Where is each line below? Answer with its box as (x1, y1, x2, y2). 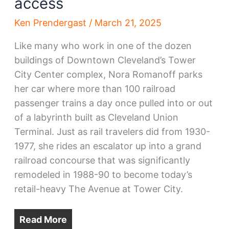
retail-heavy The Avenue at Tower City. (14, 184, 183, 195)
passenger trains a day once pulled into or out (14, 98, 213, 109)
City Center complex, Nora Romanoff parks (14, 69, 202, 80)
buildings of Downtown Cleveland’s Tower (14, 55, 196, 66)
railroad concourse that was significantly (14, 155, 190, 166)
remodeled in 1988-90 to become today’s (14, 169, 192, 180)
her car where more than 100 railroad (14, 83, 175, 95)
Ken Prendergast (14, 17, 89, 29)
